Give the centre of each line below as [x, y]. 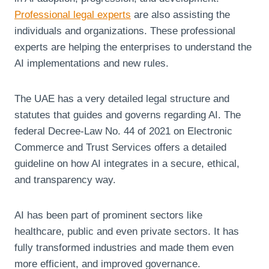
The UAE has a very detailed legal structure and [122, 98]
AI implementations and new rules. [93, 63]
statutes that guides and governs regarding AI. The [128, 115]
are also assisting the [180, 14]
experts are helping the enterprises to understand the [133, 47]
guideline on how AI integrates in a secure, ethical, [127, 163]
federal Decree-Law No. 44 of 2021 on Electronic [123, 131]
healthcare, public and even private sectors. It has [127, 231]
